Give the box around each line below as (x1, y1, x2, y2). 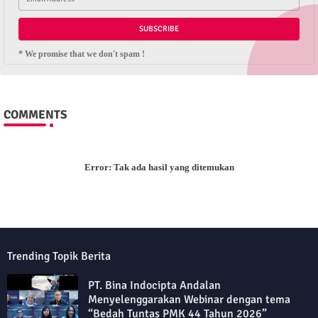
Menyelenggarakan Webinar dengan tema (88, 292, 290, 307)
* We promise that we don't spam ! (18, 48, 145, 59)
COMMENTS (4, 106, 67, 122)
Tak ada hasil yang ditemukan (111, 161, 234, 172)
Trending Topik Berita (7, 248, 111, 263)
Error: (84, 161, 111, 172)
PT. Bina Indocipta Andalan (88, 278, 221, 292)
